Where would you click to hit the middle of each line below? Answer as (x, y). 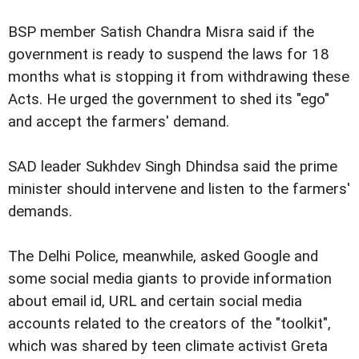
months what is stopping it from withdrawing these (179, 77)
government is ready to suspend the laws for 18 (169, 54)
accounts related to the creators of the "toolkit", (169, 323)
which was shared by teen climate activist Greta (168, 346)
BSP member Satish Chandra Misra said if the (161, 32)
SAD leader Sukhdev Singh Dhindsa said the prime (173, 166)
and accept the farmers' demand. (119, 121)
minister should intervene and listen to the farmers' (179, 189)
